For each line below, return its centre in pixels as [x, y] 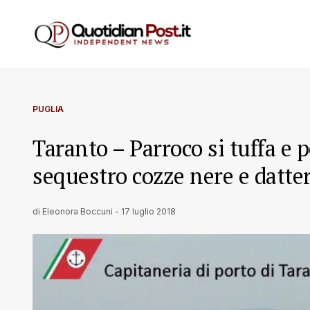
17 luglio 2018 [148, 211]
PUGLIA [48, 109]
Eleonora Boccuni [77, 211]
